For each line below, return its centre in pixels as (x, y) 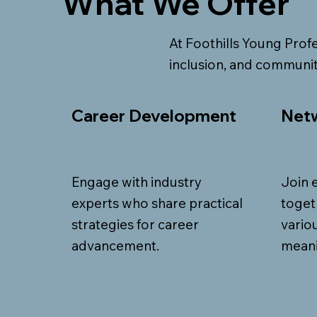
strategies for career (136, 225)
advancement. (116, 246)
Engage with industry (137, 182)
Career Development (154, 115)
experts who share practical (157, 203)
